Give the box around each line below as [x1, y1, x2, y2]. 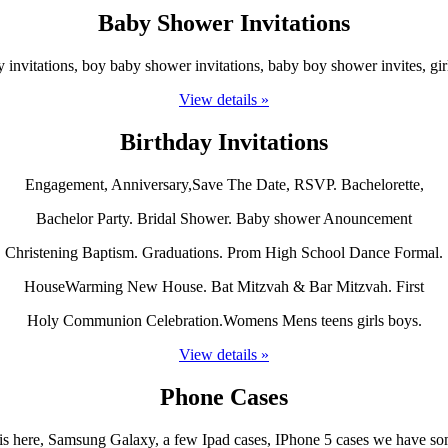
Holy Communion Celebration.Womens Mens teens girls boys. [26, 311, 422, 329]
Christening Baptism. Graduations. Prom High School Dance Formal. [5, 243, 443, 261]
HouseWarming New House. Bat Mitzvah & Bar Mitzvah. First [24, 277, 424, 295]
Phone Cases [160, 383, 288, 410]
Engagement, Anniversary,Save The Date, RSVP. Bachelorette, [24, 175, 424, 193]
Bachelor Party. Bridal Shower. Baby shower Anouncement [36, 209, 412, 227]
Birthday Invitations [120, 128, 328, 155]
